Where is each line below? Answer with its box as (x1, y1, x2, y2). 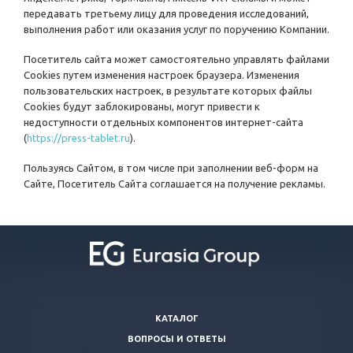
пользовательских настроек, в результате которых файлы (24, 85, 312, 97)
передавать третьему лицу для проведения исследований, (24, 8, 309, 20)
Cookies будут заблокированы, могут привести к (24, 101, 260, 113)
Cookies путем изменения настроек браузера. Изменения (24, 69, 299, 81)
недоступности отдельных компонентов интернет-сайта (24, 117, 303, 128)
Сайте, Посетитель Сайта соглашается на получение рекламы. (24, 178, 325, 190)
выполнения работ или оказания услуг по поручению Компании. (24, 24, 329, 35)
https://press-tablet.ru (27, 132, 130, 144)
